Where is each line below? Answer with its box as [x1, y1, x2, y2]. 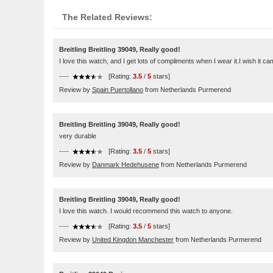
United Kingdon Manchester [92, 236, 174, 243]
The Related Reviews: [62, 12, 152, 22]
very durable [59, 132, 96, 140]
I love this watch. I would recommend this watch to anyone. [59, 207, 233, 214]
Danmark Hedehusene [92, 161, 159, 168]
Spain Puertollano [92, 86, 143, 93]
